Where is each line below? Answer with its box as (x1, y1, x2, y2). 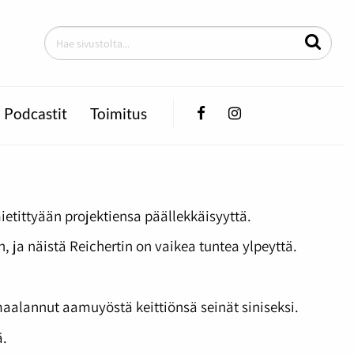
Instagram (240, 104, 309, 122)
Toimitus (89, 105, 147, 123)
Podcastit (3, 105, 67, 123)
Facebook (204, 104, 270, 122)
